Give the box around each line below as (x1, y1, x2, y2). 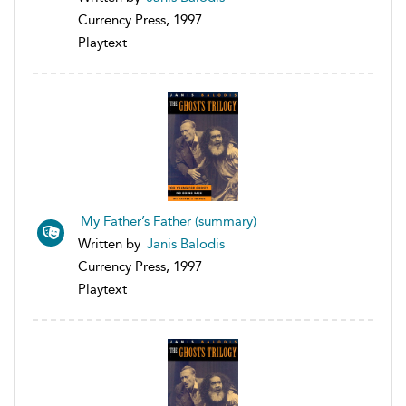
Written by (78, 235, 144, 252)
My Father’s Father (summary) (81, 212, 256, 229)
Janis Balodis (147, 235, 225, 252)
